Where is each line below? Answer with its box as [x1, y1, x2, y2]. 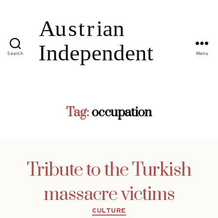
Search [7, 51, 23, 57]
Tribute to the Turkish [27, 158, 191, 182]
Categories [109, 203, 151, 215]
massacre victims [43, 182, 175, 206]
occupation [91, 104, 152, 121]
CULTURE [92, 206, 126, 215]
